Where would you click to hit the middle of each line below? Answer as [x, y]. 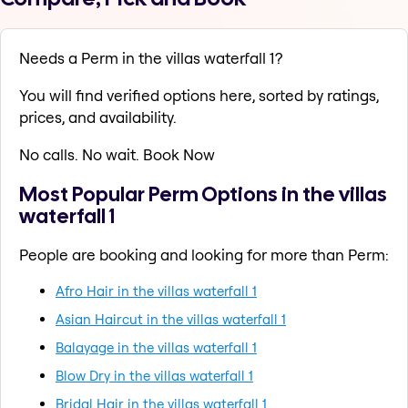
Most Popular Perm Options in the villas [203, 194]
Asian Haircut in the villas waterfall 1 [171, 319]
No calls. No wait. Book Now [117, 155]
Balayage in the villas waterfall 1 [156, 347]
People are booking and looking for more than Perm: [204, 254]
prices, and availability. [98, 117]
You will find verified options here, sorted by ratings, [199, 96]
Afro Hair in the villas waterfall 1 [156, 291]
